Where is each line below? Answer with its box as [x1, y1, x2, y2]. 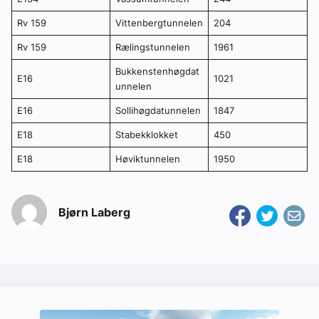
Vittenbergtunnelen [115, 17, 203, 29]
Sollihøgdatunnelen [115, 105, 201, 117]
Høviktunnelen [115, 153, 180, 165]
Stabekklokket [115, 129, 178, 141]
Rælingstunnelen [115, 41, 190, 53]
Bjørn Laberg [58, 205, 130, 220]
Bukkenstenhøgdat [115, 66, 199, 78]
